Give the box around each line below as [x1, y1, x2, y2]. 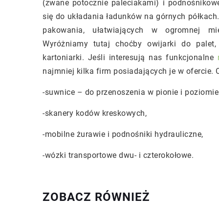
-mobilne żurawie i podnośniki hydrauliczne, [43, 130, 203, 139]
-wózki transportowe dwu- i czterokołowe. [43, 151, 194, 160]
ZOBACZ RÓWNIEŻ [43, 190, 150, 204]
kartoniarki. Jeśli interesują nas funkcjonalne [43, 53, 218, 63]
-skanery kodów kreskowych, [43, 109, 149, 118]
